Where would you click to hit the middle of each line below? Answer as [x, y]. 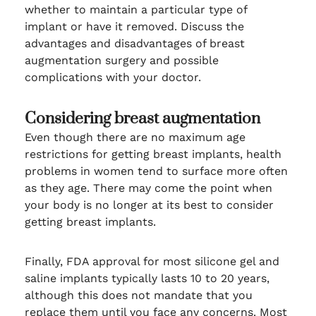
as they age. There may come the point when [148, 188]
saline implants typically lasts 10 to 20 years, [147, 278]
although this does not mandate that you [138, 295]
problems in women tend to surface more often [156, 171]
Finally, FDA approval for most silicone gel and [152, 261]
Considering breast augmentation [142, 119]
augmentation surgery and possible [121, 60]
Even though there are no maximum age [135, 137]
